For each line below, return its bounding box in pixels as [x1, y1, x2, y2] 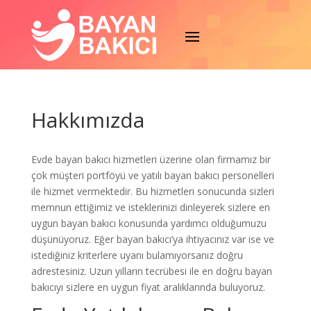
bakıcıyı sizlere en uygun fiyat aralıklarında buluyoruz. [31, 280, 265, 294]
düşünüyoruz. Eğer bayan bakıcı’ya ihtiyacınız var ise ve [31, 233, 274, 246]
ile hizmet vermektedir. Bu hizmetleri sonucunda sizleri [31, 185, 274, 198]
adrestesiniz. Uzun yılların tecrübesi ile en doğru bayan [31, 264, 272, 278]
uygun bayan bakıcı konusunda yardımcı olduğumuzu [31, 217, 267, 230]
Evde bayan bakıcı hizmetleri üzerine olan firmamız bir [31, 153, 271, 166]
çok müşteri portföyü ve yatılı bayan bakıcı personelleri [31, 169, 274, 182]
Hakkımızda [31, 106, 144, 134]
